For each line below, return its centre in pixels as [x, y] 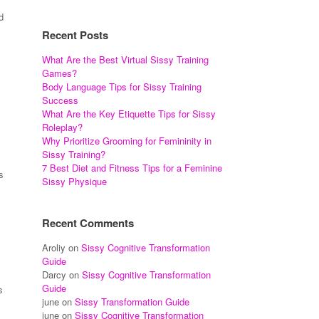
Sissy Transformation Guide [132, 302]
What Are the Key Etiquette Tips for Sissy [129, 114]
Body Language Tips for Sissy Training [122, 87]
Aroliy [54, 247]
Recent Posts [75, 35]
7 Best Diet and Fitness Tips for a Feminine [132, 168]
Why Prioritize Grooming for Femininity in [127, 141]
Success [61, 100]
